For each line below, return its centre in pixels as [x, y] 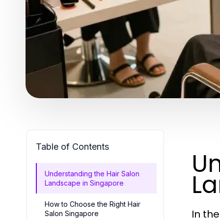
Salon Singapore [72, 213]
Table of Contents [72, 147]
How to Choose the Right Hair [93, 204]
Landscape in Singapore [84, 183]
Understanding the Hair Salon [92, 174]
